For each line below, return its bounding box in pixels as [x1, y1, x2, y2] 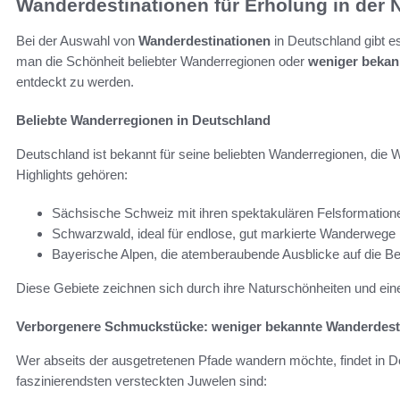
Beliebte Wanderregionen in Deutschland [16, 112, 271, 129]
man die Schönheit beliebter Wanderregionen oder [16, 54, 308, 70]
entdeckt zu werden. [16, 74, 134, 90]
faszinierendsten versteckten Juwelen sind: [16, 373, 267, 389]
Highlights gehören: [16, 167, 128, 183]
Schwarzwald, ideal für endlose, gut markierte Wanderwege [52, 226, 396, 242]
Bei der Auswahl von [16, 33, 138, 49]
